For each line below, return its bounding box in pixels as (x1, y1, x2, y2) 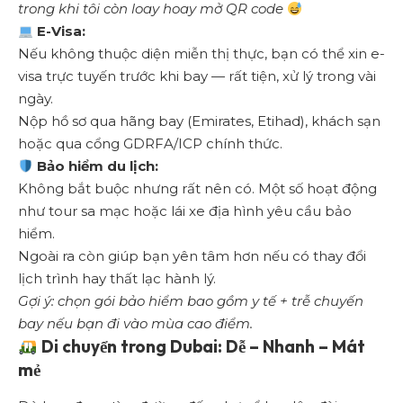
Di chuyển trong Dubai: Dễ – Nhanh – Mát (37, 336, 365, 358)
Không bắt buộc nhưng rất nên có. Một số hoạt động (18, 180, 377, 198)
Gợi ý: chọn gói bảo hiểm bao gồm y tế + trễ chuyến (18, 292, 363, 310)
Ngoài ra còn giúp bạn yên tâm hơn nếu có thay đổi (18, 247, 366, 265)
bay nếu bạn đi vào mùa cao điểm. (18, 315, 253, 333)
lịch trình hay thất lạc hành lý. (18, 270, 216, 288)
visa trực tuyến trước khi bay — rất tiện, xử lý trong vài (18, 67, 376, 85)
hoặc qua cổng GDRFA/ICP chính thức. (18, 135, 282, 153)
